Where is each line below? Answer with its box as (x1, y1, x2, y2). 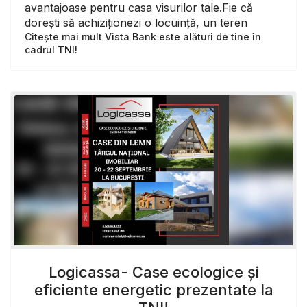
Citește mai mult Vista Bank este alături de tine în (25, 31, 261, 43)
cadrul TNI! (25, 44, 77, 56)
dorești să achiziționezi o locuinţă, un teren (25, 16, 247, 30)
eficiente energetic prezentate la (34, 280, 273, 299)
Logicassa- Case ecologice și (48, 262, 259, 281)
